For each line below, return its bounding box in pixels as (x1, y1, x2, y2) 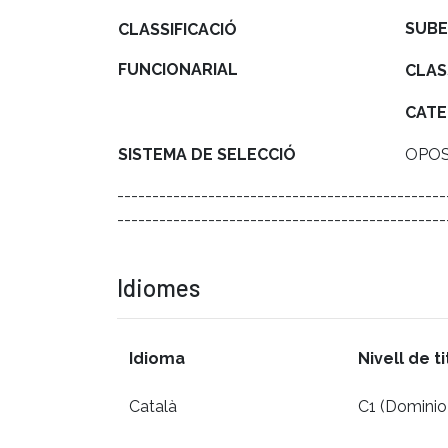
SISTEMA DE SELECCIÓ (118, 144, 296, 164)
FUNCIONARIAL (118, 59, 238, 79)
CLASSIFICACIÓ (118, 19, 241, 39)
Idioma (129, 348, 185, 368)
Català (129, 396, 177, 416)
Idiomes (117, 272, 200, 302)
